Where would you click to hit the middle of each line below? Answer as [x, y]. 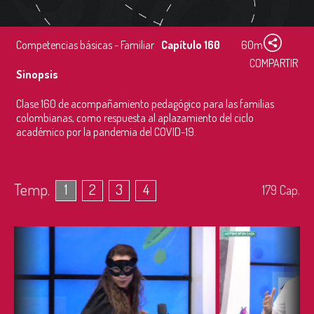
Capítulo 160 [191, 45]
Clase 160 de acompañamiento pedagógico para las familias [145, 104]
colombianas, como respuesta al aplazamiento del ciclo [135, 118]
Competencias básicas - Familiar [85, 45]
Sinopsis [37, 74]
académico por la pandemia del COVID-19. [106, 132]
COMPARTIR [274, 63]
